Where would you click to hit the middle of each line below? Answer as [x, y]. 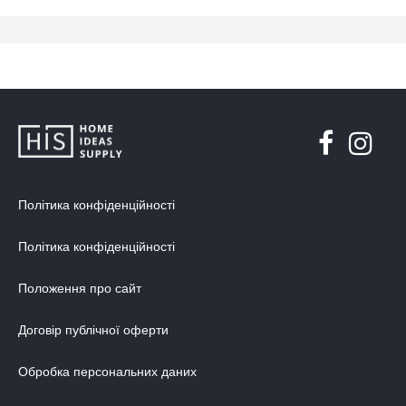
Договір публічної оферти [93, 330]
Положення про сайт [80, 288]
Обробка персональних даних [107, 372]
